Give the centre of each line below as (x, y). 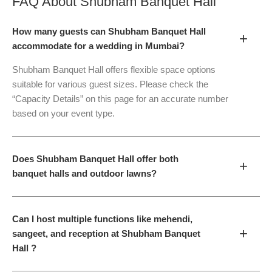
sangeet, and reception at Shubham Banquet (106, 233)
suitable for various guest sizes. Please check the (110, 84)
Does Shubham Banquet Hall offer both (95, 159)
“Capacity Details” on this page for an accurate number (120, 99)
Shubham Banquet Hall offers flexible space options (114, 70)
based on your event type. (63, 114)
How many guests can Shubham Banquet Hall (109, 31)
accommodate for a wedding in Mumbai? (98, 46)
